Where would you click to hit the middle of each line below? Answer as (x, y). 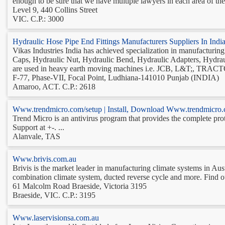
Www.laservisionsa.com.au (56, 217)
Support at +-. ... (38, 127)
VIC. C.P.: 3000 (38, 19)
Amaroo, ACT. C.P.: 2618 (54, 86)
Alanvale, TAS (36, 136)
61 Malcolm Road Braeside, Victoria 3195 (80, 186)
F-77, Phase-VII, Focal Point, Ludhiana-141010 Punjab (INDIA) (116, 77)
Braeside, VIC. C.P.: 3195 (54, 195)
